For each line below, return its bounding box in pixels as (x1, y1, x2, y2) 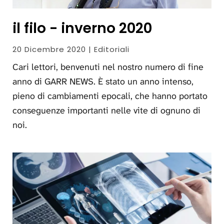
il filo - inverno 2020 (12, 18, 152, 38)
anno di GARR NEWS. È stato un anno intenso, (12, 75, 193, 87)
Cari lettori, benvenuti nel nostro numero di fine (12, 60, 203, 73)
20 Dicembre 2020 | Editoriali (12, 43, 129, 54)
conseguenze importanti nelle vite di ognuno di (12, 104, 200, 116)
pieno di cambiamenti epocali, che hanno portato (12, 89, 207, 102)
